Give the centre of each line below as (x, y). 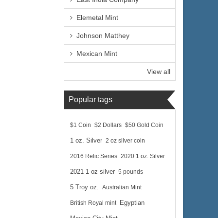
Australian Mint (122, 187)
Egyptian (132, 203)
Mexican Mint (97, 54)
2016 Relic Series (94, 156)
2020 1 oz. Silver (143, 156)
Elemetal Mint (97, 18)
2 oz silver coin (125, 141)
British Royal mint (93, 203)
